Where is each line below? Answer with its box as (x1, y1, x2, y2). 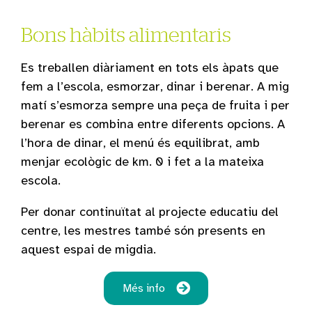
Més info (122, 281, 165, 295)
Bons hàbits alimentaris (21, 22, 231, 45)
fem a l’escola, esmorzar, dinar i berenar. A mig (21, 78, 289, 94)
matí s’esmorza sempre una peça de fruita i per (21, 97, 290, 113)
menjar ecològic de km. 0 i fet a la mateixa (21, 153, 264, 169)
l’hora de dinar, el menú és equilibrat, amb (21, 134, 260, 150)
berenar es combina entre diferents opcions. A (21, 116, 285, 132)
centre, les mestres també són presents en (21, 222, 265, 238)
